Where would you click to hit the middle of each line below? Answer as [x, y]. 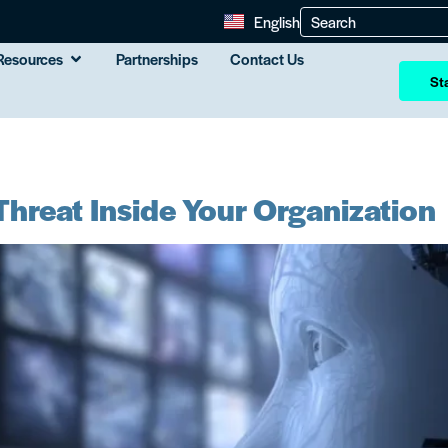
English [277, 21]
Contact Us [267, 58]
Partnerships [157, 58]
